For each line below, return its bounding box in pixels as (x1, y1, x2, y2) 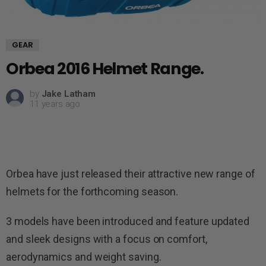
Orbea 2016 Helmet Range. (6, 57, 204, 80)
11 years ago (30, 98, 81, 109)
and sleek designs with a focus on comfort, (6, 232, 207, 245)
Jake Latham (41, 88, 96, 99)
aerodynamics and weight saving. (6, 250, 161, 263)
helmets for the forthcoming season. (6, 185, 179, 198)
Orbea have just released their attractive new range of (6, 167, 255, 180)
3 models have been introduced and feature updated (6, 214, 250, 227)
